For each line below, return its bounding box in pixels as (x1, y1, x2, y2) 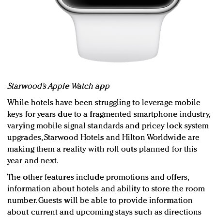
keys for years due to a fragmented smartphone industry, (7, 110, 210, 119)
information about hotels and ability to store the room (7, 185, 205, 194)
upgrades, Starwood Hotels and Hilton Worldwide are (7, 134, 200, 142)
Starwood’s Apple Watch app (7, 82, 109, 91)
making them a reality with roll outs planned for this (7, 145, 198, 154)
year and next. (7, 157, 59, 166)
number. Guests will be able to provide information (7, 197, 193, 205)
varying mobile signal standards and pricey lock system (7, 122, 209, 131)
